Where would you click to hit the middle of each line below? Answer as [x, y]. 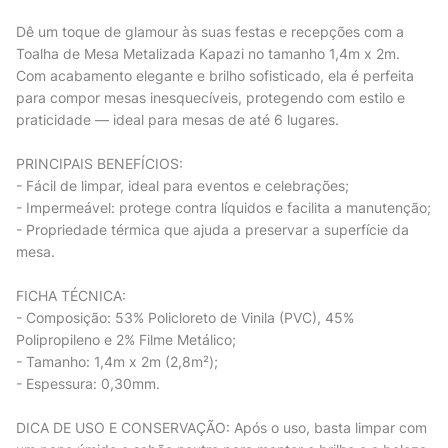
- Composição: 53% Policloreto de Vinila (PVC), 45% [185, 318]
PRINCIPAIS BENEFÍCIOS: [99, 164]
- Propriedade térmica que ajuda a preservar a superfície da [212, 230]
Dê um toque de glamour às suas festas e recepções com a [210, 32]
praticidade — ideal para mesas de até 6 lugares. [177, 120]
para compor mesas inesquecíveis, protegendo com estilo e [210, 98]
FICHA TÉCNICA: [71, 296]
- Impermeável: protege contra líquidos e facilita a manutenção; [223, 208]
